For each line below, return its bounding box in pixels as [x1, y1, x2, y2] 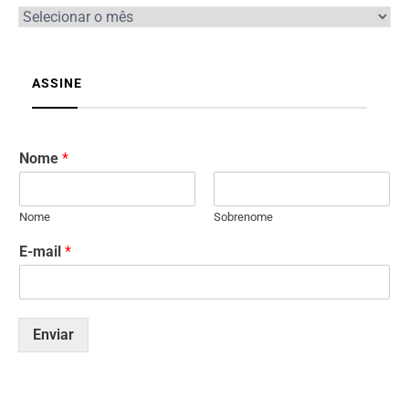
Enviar [33, 325, 74, 343]
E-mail [19, 242, 65, 260]
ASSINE [32, 75, 82, 90]
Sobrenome [214, 209, 273, 224]
